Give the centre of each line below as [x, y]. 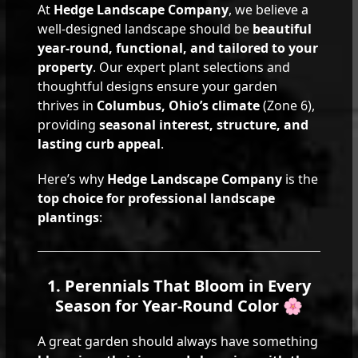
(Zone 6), [288, 105]
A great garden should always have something [178, 341]
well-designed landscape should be [145, 28]
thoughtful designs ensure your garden [158, 86]
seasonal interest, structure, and [204, 124]
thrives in [68, 105]
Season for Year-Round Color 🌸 [179, 305]
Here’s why [73, 179]
